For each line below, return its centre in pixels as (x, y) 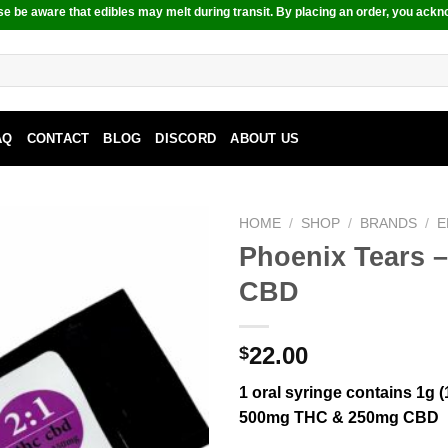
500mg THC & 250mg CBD (339, 417)
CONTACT (58, 138)
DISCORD (186, 138)
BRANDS (389, 223)
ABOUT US (265, 138)
